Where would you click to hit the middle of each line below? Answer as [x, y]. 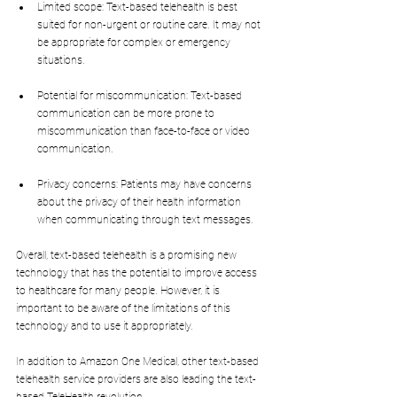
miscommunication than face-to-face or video [145, 132]
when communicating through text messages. [145, 220]
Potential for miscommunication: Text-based [141, 96]
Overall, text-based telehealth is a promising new [128, 256]
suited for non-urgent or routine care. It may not [150, 25]
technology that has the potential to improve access [138, 273]
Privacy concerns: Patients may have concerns [146, 185]
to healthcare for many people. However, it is [119, 291]
